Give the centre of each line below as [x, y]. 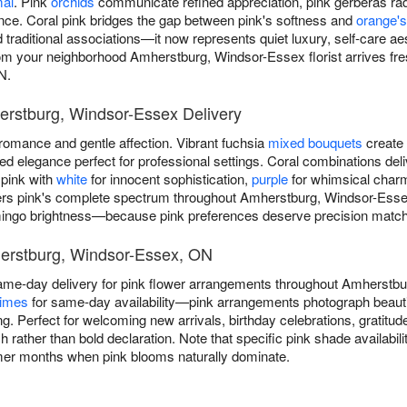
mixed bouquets [315, 143]
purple [270, 179]
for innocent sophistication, [169, 179]
